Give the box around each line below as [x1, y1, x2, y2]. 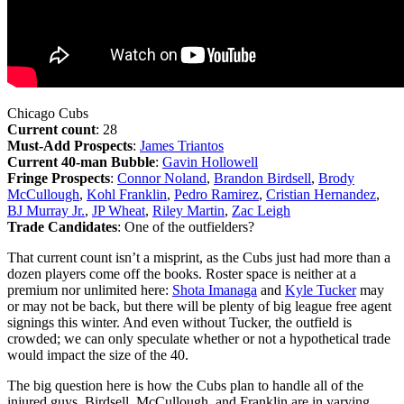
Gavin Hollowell [162, 153, 258, 170]
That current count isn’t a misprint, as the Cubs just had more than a [7, 249, 390, 265]
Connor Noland [117, 170, 207, 186]
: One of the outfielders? [117, 218, 254, 234]
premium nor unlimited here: [7, 281, 172, 298]
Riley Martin [152, 202, 225, 218]
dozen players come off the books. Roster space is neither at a [7, 265, 356, 281]
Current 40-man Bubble [7, 153, 155, 170]
